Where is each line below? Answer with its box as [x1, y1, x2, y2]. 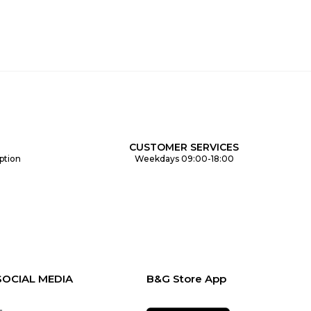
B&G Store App [146, 272, 226, 286]
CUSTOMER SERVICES [129, 141, 239, 154]
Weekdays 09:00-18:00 [134, 153, 234, 165]
